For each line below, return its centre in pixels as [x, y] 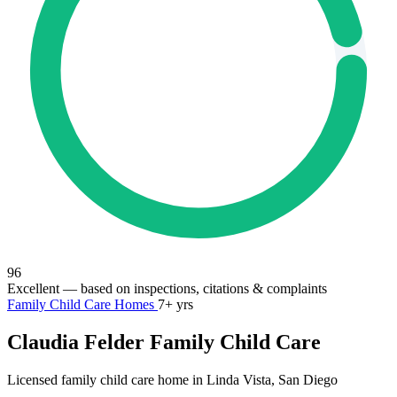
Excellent [33, 288]
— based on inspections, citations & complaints [193, 288]
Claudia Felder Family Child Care [164, 342]
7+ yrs [175, 304]
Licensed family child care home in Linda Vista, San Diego [172, 379]
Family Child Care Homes [82, 304]
